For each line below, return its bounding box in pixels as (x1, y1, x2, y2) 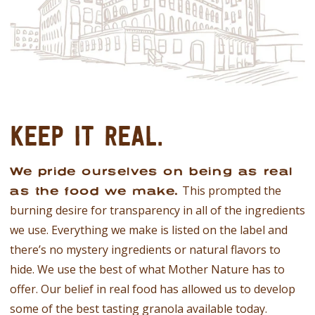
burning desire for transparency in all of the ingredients (10, 202, 305, 219)
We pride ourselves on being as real (10, 164, 294, 179)
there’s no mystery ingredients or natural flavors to (10, 242, 281, 258)
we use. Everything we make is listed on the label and (10, 222, 288, 238)
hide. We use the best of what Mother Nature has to (10, 262, 285, 278)
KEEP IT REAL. (10, 119, 162, 153)
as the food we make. (10, 184, 180, 198)
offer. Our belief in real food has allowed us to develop (10, 281, 295, 297)
